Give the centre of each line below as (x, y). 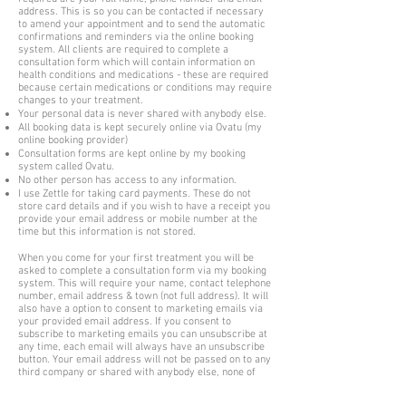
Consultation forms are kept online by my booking (132, 154)
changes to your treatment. (81, 101)
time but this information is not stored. (107, 232)
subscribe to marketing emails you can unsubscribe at (143, 334)
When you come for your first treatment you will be (136, 258)
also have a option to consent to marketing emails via (140, 309)
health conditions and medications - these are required (143, 75)
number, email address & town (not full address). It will (143, 296)
